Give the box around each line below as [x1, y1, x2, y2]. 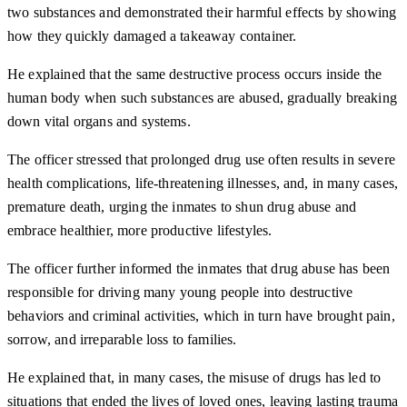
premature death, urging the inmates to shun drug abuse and [7, 199, 357, 215]
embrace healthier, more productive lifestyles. [7, 223, 273, 239]
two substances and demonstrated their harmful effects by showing [7, 5, 397, 21]
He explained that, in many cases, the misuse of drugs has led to [7, 370, 382, 386]
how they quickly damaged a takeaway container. [7, 28, 297, 45]
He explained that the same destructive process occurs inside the [7, 66, 382, 83]
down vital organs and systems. [7, 114, 191, 130]
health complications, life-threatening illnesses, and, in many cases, [7, 175, 399, 192]
